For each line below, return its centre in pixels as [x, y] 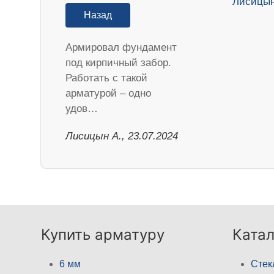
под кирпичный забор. [119, 62]
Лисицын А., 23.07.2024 [122, 136]
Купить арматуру [103, 234]
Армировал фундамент [121, 47]
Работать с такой [107, 78]
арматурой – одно [109, 93]
